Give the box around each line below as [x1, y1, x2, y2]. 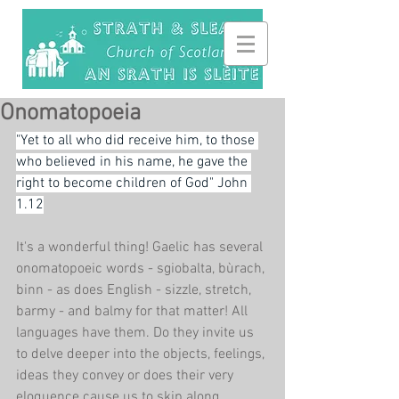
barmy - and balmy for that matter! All [16, 303, 251, 321]
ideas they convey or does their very [16, 367, 237, 385]
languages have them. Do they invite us [16, 324, 257, 342]
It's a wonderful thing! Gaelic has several [16, 239, 266, 256]
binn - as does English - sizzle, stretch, [16, 281, 255, 299]
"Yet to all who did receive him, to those [16, 132, 258, 150]
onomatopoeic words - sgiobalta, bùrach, [16, 260, 268, 278]
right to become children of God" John [16, 175, 251, 192]
